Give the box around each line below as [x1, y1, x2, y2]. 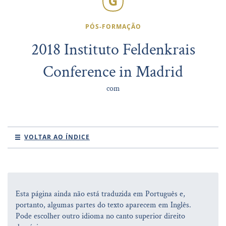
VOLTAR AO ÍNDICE [24, 132, 90, 141]
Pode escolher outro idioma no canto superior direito [16, 210, 185, 221]
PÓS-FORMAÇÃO [85, 22, 141, 31]
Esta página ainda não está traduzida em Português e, [16, 188, 185, 199]
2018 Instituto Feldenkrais [31, 39, 195, 60]
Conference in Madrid [43, 61, 183, 82]
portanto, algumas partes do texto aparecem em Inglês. [16, 199, 191, 210]
